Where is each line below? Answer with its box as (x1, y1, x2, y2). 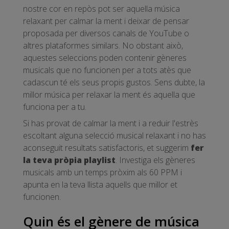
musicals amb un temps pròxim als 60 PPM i (23, 166, 182, 178)
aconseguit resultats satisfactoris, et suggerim (23, 142, 191, 153)
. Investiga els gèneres (116, 154, 195, 166)
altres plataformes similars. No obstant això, (23, 39, 183, 51)
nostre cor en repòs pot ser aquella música (23, 3, 180, 14)
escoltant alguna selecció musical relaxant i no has (23, 129, 206, 141)
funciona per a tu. (23, 101, 86, 112)
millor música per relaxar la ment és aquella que (23, 88, 195, 100)
